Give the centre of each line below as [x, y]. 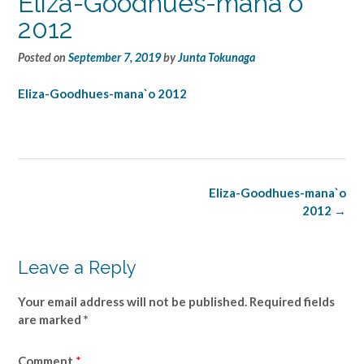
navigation [48, 211]
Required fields [292, 301]
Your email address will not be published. [132, 301]
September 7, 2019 [115, 58]
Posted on [43, 58]
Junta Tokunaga [217, 58]
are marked [51, 319]
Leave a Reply [77, 268]
